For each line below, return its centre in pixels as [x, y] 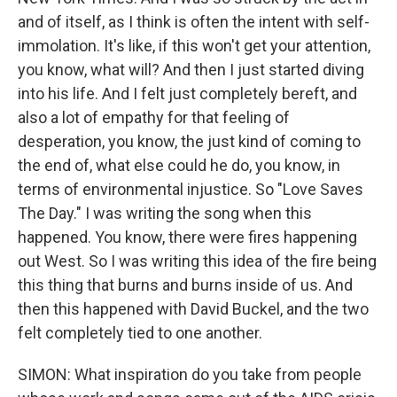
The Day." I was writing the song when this [165, 213]
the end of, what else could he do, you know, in [179, 165]
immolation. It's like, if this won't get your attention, [194, 46]
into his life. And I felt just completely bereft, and [187, 93]
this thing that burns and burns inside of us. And [185, 285]
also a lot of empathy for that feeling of [154, 117]
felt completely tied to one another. [140, 333]
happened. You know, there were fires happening [187, 237]
